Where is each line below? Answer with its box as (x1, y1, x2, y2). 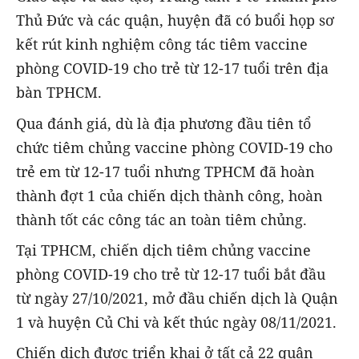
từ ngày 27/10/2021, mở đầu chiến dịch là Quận (16, 288, 338, 308)
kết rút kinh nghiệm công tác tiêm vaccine (16, 34, 308, 54)
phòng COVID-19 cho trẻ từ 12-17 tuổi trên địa (16, 58, 329, 79)
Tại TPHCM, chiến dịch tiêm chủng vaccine (16, 240, 311, 260)
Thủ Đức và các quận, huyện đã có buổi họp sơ (16, 10, 334, 30)
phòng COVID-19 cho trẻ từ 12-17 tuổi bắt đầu (16, 264, 325, 284)
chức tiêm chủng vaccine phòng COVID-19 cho (16, 137, 333, 157)
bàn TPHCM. (16, 83, 102, 103)
